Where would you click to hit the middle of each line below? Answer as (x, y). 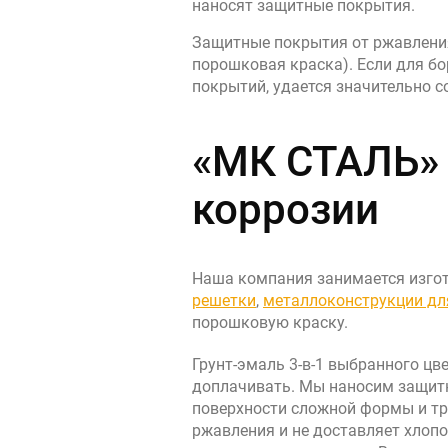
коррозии (285, 209)
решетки (224, 300)
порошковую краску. (270, 322)
